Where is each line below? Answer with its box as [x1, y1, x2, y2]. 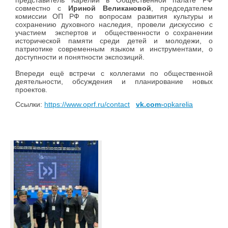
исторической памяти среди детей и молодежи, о [15, 36, 213, 45]
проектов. [15, 85, 47, 94]
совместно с [15, 4, 68, 12]
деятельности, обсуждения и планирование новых [15, 77, 213, 85]
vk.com [136, 100, 161, 108]
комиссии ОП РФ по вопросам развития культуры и [15, 12, 213, 20]
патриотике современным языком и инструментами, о [15, 44, 213, 53]
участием [15, 28, 51, 37]
